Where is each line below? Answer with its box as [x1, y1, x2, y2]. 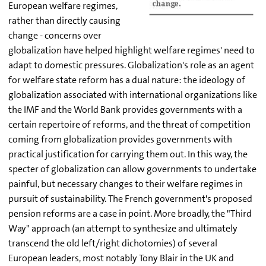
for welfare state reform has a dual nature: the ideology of [8, 74, 245, 86]
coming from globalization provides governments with [8, 133, 232, 145]
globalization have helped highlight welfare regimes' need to [8, 44, 255, 56]
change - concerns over [8, 29, 102, 42]
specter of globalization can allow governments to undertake [8, 163, 256, 175]
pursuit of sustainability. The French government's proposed [8, 192, 252, 205]
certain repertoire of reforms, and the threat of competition [8, 118, 251, 131]
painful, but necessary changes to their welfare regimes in [8, 178, 243, 190]
